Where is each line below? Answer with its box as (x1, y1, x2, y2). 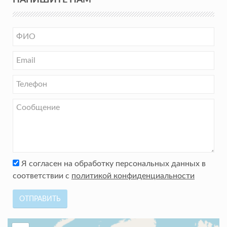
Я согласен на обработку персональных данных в (19, 160, 206, 168)
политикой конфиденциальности (71, 172, 195, 180)
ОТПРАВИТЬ (19, 196, 61, 203)
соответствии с (13, 172, 71, 180)
